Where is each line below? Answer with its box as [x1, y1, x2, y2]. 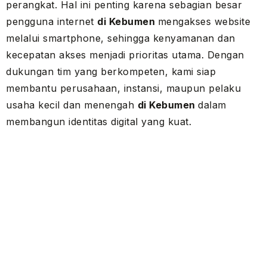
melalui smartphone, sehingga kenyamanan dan [6, 32, 235, 44]
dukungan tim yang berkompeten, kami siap [6, 65, 216, 77]
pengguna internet [6, 15, 97, 27]
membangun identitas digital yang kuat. [6, 115, 191, 128]
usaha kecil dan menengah [6, 98, 138, 111]
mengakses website [157, 15, 250, 27]
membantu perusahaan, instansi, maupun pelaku [6, 82, 241, 94]
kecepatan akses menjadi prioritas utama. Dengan [6, 48, 244, 61]
